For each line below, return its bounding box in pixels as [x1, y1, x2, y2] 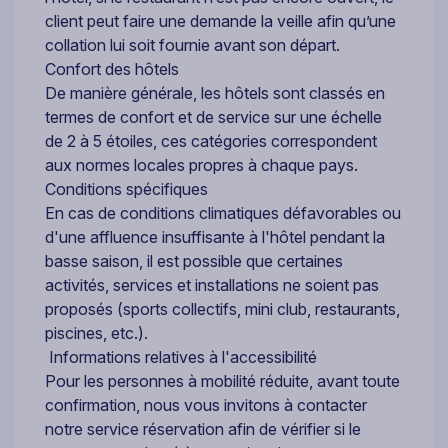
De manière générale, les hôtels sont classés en [45, 82, 385, 103]
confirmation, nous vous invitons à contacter [45, 394, 367, 415]
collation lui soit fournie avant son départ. [45, 34, 340, 55]
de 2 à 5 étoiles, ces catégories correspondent [45, 130, 377, 151]
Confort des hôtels [45, 58, 179, 79]
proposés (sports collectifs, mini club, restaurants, [45, 298, 400, 319]
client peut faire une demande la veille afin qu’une [45, 10, 396, 31]
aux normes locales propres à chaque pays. [45, 154, 358, 175]
